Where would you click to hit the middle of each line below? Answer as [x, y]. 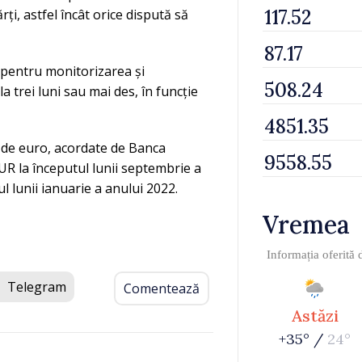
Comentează [162, 288]
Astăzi [315, 316]
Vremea [306, 225]
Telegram [37, 287]
